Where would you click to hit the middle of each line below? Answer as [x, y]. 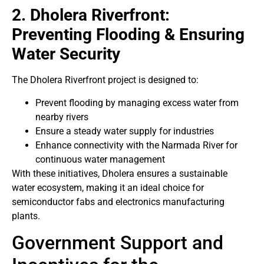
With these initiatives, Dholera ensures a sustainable [120, 173]
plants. [26, 216]
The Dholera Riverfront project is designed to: [105, 80]
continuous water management [100, 159]
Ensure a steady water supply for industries [125, 131]
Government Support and [118, 242]
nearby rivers [62, 117]
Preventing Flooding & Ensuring [128, 35]
